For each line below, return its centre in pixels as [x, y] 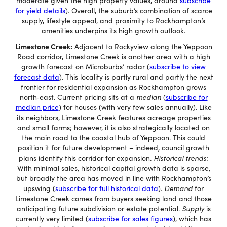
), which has [192, 219]
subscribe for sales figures [130, 219]
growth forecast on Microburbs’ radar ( [85, 67]
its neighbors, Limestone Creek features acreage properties [113, 117]
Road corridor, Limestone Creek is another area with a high [113, 56]
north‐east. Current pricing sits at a [78, 97]
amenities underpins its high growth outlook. [113, 31]
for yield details [40, 10]
